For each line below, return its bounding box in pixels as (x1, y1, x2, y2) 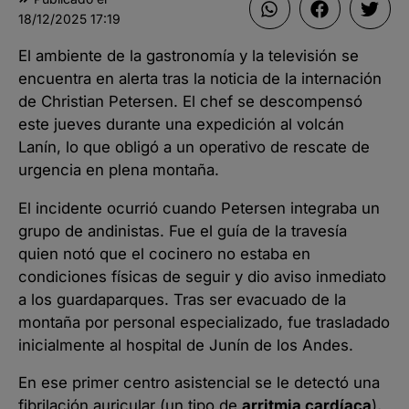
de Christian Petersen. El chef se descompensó (18, 91, 362, 110)
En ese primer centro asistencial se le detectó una (18, 373, 380, 393)
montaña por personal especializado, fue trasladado (18, 312, 390, 331)
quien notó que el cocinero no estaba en (18, 244, 310, 263)
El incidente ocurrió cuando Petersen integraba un (18, 198, 380, 217)
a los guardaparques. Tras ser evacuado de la (18, 289, 346, 309)
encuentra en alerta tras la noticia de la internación (18, 68, 382, 88)
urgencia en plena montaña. (18, 160, 219, 179)
